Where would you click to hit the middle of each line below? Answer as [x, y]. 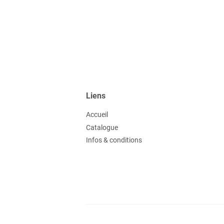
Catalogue [102, 127]
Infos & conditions [114, 140]
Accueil [97, 115]
